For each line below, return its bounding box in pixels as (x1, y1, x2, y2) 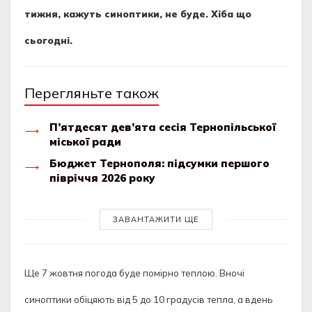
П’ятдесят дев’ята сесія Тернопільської (49, 120, 276, 134)
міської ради (49, 135, 121, 148)
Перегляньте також (24, 84, 159, 102)
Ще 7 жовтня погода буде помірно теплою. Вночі (24, 267, 244, 279)
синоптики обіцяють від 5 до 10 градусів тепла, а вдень (24, 294, 273, 305)
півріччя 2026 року (49, 171, 155, 185)
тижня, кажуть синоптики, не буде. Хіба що (24, 8, 251, 19)
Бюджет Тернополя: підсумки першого (49, 157, 270, 170)
